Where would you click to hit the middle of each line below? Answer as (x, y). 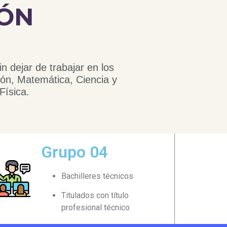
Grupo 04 (75, 152)
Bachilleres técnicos (98, 176)
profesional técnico (96, 207)
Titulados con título (95, 195)
